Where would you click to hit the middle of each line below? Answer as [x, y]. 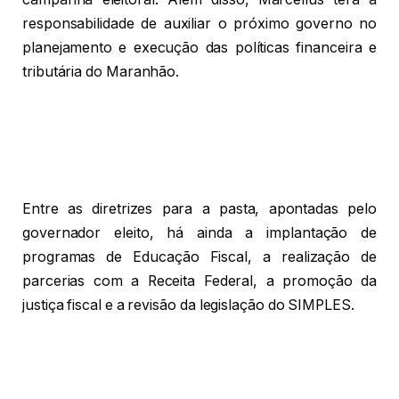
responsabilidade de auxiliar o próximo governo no [199, 23]
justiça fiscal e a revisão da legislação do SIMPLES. [190, 305]
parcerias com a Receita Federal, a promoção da [199, 281]
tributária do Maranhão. [101, 71]
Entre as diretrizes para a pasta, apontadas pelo [199, 209]
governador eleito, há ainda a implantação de [199, 233]
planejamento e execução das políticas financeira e [199, 47]
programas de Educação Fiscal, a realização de [199, 257]
